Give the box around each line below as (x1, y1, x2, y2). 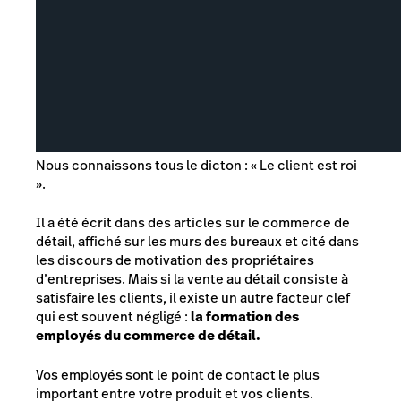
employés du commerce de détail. (36, 326, 260, 346)
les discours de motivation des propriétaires (36, 251, 314, 270)
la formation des (191, 307, 299, 327)
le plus (278, 364, 320, 384)
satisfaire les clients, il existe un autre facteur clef (36, 288, 350, 308)
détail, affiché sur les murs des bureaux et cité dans (36, 232, 359, 252)
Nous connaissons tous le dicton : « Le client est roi (36, 155, 357, 175)
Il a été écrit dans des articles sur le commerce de (36, 213, 350, 233)
